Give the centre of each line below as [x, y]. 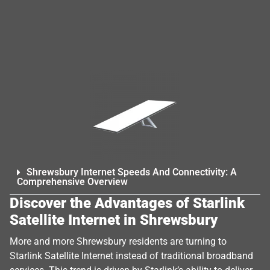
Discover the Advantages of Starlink [127, 203]
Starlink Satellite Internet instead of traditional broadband [131, 256]
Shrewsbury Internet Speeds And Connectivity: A [132, 172]
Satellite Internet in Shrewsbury [114, 220]
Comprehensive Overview [72, 182]
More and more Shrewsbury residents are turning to [118, 241]
